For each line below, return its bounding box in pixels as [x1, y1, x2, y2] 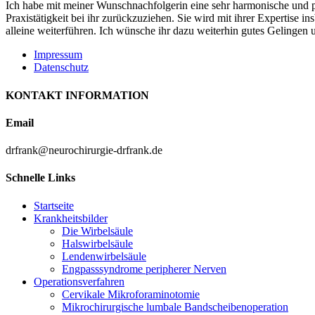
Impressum [34, 49, 82, 61]
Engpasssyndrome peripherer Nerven [62, 262, 226, 275]
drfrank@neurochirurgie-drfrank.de [6, 144, 162, 157]
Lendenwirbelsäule [62, 250, 146, 262]
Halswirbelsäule [62, 237, 133, 250]
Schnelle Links [6, 172, 75, 184]
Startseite [34, 199, 74, 212]
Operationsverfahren [34, 275, 124, 288]
